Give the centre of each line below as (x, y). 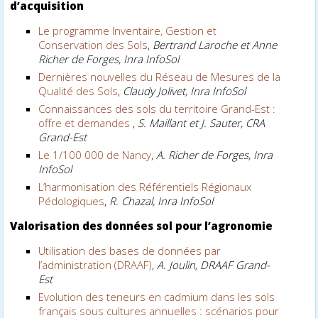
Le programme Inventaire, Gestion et (128, 30)
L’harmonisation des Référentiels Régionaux (145, 186)
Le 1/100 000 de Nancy (95, 154)
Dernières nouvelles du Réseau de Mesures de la (160, 76)
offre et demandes (86, 122)
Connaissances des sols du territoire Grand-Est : (157, 108)
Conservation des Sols (93, 44)
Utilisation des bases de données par (130, 250)
